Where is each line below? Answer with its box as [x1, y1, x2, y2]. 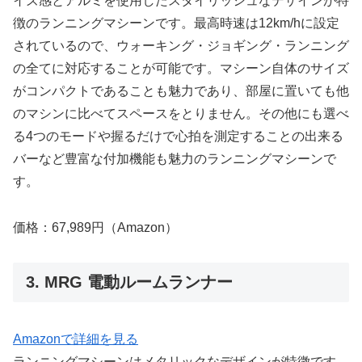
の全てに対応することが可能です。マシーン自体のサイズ [13, 61, 349, 76]
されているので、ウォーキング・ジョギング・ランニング [13, 39, 349, 53]
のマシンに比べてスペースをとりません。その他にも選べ [13, 107, 349, 121]
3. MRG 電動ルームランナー [26, 273, 233, 291]
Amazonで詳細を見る [13, 332, 138, 347]
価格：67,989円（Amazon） [13, 221, 178, 235]
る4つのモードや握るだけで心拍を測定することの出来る [13, 129, 343, 144]
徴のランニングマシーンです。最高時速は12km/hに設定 [13, 16, 339, 31]
